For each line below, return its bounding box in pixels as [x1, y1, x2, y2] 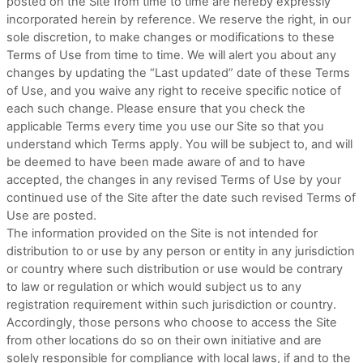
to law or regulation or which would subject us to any [6, 280, 301, 294]
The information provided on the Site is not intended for [6, 226, 318, 241]
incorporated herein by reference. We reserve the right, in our [6, 12, 351, 27]
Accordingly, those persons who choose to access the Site [6, 315, 337, 330]
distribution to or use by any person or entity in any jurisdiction [6, 244, 355, 258]
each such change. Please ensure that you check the [6, 101, 305, 116]
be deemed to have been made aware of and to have [6, 155, 305, 169]
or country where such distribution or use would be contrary [6, 262, 343, 276]
